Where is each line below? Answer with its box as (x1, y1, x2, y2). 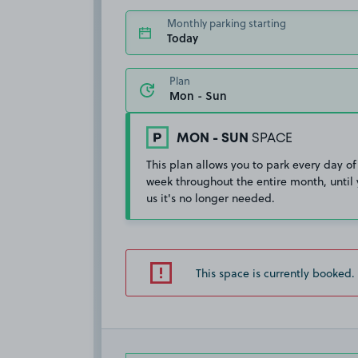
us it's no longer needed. (146, 190, 275, 206)
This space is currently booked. (196, 265, 355, 281)
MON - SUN (177, 133, 249, 145)
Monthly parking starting (167, 15, 286, 30)
